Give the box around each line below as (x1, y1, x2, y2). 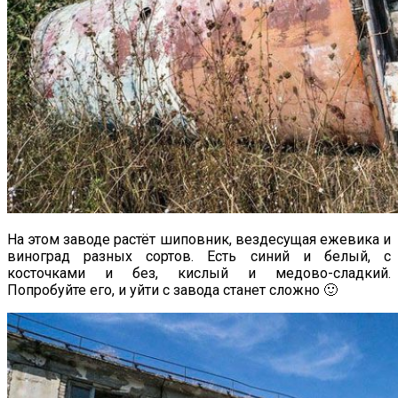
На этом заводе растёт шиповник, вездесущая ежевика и (7, 230, 391, 248)
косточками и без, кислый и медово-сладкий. (7, 264, 391, 282)
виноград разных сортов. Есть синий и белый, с (7, 247, 391, 265)
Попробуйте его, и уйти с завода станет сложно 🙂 (7, 281, 338, 298)
